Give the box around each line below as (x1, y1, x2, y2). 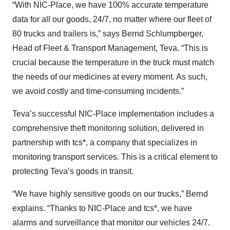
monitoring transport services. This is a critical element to (12, 152, 218, 161)
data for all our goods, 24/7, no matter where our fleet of (12, 15, 212, 24)
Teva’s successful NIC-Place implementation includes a (12, 109, 214, 118)
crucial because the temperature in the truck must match (12, 58, 214, 67)
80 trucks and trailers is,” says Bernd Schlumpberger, (12, 29, 203, 38)
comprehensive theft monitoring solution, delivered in (12, 124, 204, 132)
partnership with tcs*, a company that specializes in (12, 138, 197, 147)
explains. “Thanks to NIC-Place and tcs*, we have (12, 204, 192, 213)
